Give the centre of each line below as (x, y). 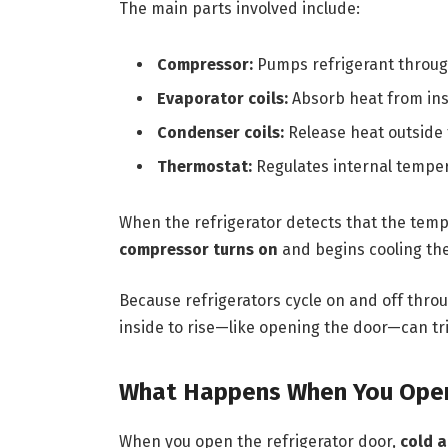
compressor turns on (198, 249)
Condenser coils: (220, 132)
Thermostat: (204, 166)
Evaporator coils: (222, 98)
